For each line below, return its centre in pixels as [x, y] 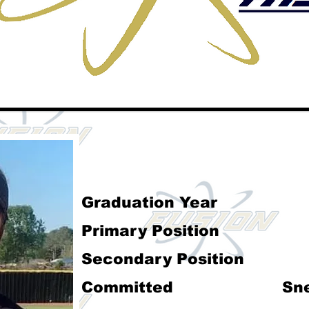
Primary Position [150, 230]
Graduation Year [149, 202]
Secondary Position [163, 259]
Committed [127, 287]
